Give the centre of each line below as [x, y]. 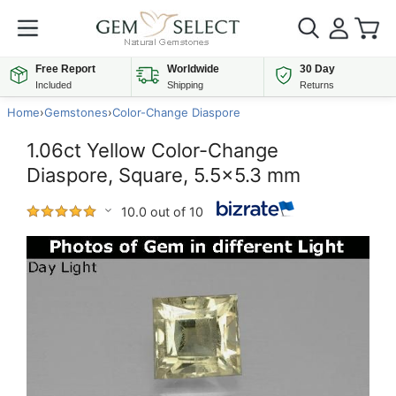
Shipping [186, 85]
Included [53, 85]
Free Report [65, 69]
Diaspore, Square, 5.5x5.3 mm [164, 175]
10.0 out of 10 [162, 211]
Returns [316, 85]
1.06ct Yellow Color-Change [152, 150]
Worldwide [194, 69]
